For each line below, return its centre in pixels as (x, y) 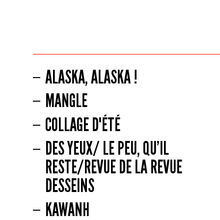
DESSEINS (69, 186)
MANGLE (66, 101)
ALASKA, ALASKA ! (91, 77)
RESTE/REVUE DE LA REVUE (113, 167)
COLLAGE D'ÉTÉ (82, 124)
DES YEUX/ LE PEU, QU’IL (107, 149)
